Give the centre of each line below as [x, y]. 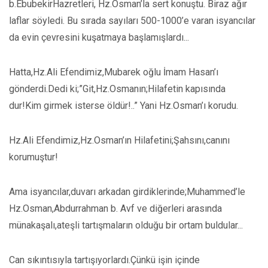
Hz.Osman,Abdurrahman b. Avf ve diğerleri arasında [115, 208]
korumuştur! [33, 157]
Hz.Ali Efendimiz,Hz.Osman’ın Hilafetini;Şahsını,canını [119, 140]
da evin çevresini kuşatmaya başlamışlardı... [99, 37]
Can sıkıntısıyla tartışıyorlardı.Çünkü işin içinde [104, 260]
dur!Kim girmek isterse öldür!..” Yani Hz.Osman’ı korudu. [124, 106]
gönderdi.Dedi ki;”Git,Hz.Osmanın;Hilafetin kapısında [117, 89]
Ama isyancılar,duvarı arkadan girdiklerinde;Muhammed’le [127, 192]
